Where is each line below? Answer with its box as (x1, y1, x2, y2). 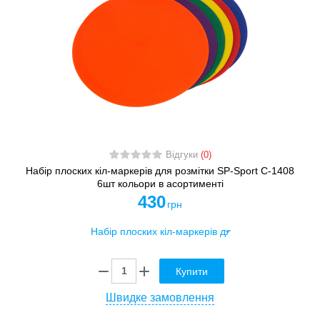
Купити (176, 265, 208, 277)
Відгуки (165, 149, 201, 160)
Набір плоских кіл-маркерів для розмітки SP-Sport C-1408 (26, 164, 294, 176)
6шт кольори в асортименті (96, 177, 224, 189)
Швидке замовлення (106, 291, 214, 304)
